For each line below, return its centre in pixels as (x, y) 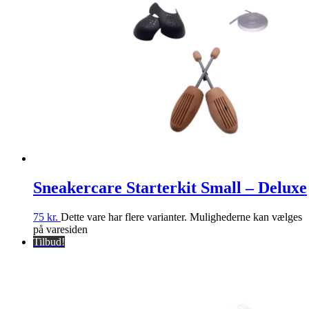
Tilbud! (49, 242)
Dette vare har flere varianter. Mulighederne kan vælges (181, 217)
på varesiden (60, 230)
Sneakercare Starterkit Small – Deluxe (170, 188)
